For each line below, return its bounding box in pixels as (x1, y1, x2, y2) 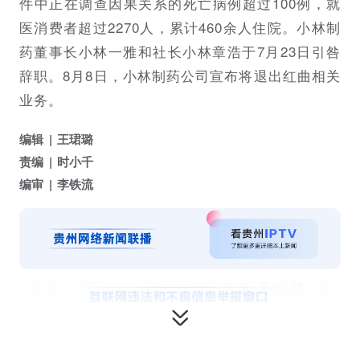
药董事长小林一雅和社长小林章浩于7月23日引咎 (19, 41, 341, 61)
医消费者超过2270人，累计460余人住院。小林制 (19, 17, 341, 37)
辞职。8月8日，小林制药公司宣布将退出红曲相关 (19, 65, 341, 85)
